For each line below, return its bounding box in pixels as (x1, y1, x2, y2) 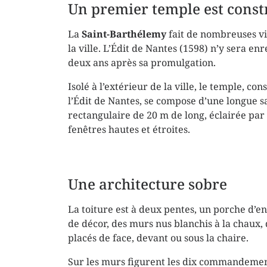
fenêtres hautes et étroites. (68, 123, 190, 136)
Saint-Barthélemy (82, 27, 166, 41)
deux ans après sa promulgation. (68, 56, 216, 69)
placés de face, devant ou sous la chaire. (68, 231, 249, 245)
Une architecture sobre (68, 174, 227, 194)
